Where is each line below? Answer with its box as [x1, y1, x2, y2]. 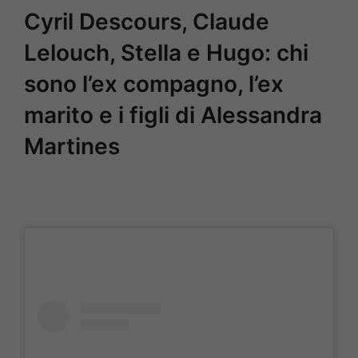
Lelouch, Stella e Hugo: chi [24, 38, 308, 66]
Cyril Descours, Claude [24, 7, 269, 35]
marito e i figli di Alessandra [24, 101, 322, 129]
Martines [24, 132, 120, 160]
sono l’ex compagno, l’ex [24, 70, 284, 97]
